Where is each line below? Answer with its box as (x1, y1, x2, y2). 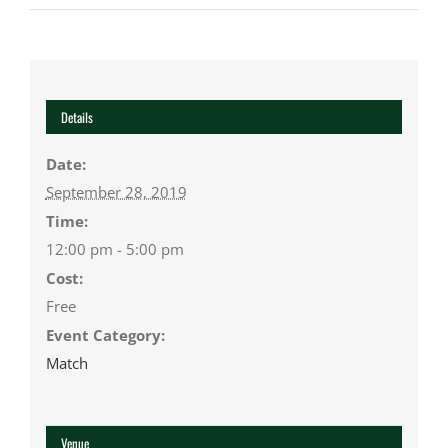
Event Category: (45, 324, 165, 345)
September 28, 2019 (45, 181, 187, 202)
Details (60, 106, 93, 127)
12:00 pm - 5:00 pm (45, 238, 184, 259)
